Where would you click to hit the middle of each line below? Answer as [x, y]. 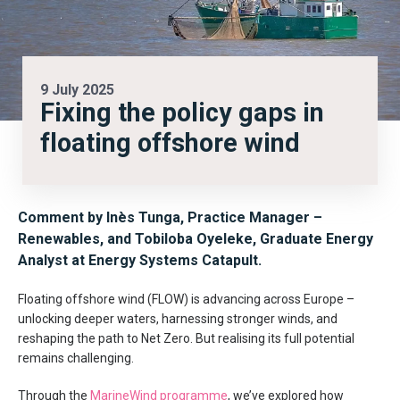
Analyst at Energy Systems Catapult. [140, 260]
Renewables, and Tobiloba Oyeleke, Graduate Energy [196, 239]
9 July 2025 [77, 90]
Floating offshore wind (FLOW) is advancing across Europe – [186, 299]
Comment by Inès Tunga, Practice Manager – [170, 217]
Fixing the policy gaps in [182, 112]
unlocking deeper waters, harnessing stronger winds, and [178, 319]
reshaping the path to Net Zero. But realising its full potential [186, 338]
